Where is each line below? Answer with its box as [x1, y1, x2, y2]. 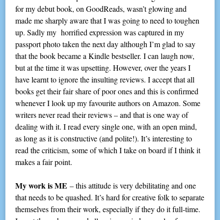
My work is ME [15, 180, 68, 192]
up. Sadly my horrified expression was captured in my [15, 27, 185, 38]
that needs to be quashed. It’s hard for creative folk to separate [15, 192, 205, 203]
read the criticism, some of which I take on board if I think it [15, 145, 201, 156]
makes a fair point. [15, 157, 73, 167]
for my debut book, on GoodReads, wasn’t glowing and [15, 3, 187, 14]
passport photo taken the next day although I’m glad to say [15, 39, 196, 50]
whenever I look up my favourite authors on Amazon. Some [15, 98, 201, 109]
